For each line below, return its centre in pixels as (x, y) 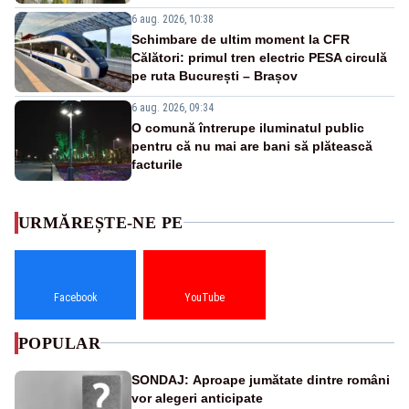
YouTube (204, 297)
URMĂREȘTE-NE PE (101, 222)
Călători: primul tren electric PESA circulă (259, 57)
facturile (157, 164)
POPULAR (60, 343)
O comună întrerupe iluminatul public (248, 127)
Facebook (75, 297)
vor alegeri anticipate (197, 398)
